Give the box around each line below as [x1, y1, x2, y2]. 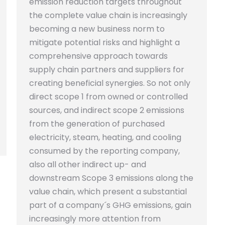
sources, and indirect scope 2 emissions [29, 104, 184, 117]
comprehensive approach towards [29, 50, 168, 62]
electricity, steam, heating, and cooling [29, 132, 181, 144]
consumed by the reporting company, [29, 145, 180, 157]
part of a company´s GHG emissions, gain [29, 199, 191, 211]
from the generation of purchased [29, 118, 165, 130]
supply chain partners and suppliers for [29, 64, 184, 76]
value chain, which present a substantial [29, 186, 187, 198]
